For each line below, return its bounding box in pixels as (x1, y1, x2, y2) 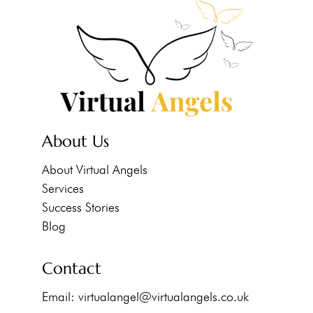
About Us (41, 131, 109, 151)
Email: (41, 289, 78, 304)
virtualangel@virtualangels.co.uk (78, 289, 249, 304)
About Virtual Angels (41, 161, 147, 177)
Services (41, 180, 84, 196)
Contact (41, 258, 101, 278)
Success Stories (41, 199, 119, 214)
